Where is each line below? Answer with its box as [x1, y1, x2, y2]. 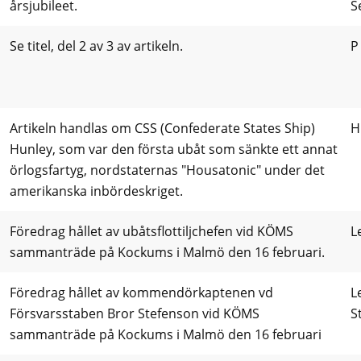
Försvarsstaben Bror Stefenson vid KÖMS [10, 305, 259, 323]
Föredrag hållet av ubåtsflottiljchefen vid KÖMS [10, 222, 293, 241]
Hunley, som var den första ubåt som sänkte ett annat [10, 140, 338, 159]
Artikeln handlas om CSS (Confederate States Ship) [10, 119, 315, 138]
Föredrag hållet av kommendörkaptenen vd [10, 284, 273, 302]
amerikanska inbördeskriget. [10, 182, 183, 201]
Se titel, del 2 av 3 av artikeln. [10, 37, 183, 56]
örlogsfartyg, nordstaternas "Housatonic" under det [10, 161, 325, 180]
